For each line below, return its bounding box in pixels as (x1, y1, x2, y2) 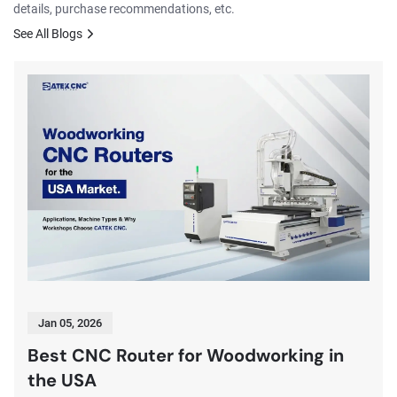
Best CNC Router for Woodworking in (27, 344, 344, 368)
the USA (27, 369, 97, 393)
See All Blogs (13, 27, 82, 42)
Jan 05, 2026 (37, 316, 102, 331)
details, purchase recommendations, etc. (13, 2, 235, 17)
